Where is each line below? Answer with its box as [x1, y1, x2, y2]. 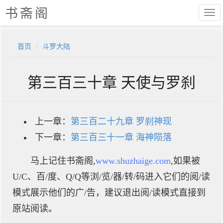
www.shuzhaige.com [96, 156, 171, 166]
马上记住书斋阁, [30, 156, 96, 166]
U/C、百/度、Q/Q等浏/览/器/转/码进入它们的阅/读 [12, 172, 210, 182]
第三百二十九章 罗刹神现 [71, 116, 172, 126]
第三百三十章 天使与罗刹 [27, 71, 196, 92]
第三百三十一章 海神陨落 [71, 132, 172, 142]
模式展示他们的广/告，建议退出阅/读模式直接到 [12, 188, 206, 198]
